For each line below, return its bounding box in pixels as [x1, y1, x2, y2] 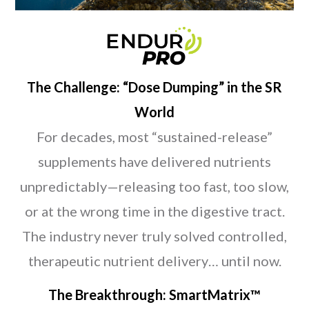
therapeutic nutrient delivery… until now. [28, 252, 281, 270]
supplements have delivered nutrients [38, 153, 271, 170]
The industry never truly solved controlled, [22, 228, 287, 245]
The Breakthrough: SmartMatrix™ [48, 286, 261, 303]
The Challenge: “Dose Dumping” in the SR [27, 79, 282, 96]
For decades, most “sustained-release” [37, 128, 272, 146]
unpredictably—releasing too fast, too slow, [20, 178, 289, 195]
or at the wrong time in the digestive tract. [24, 203, 285, 220]
